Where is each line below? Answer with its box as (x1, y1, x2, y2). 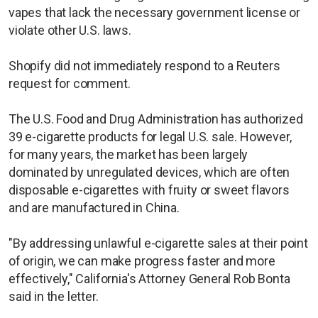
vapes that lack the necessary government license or (9, 4, 300, 20)
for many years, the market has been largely (9, 146, 248, 162)
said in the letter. (9, 288, 99, 304)
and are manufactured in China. (9, 199, 180, 215)
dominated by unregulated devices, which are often (9, 164, 290, 180)
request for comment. (9, 75, 131, 91)
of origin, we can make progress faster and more (9, 253, 275, 268)
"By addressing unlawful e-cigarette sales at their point (9, 235, 308, 251)
